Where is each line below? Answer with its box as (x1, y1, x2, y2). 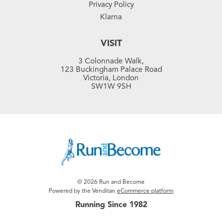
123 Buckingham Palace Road (60, 64, 162, 74)
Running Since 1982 (75, 199, 147, 210)
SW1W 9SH (91, 81, 131, 91)
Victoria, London (83, 73, 139, 83)
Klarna (100, 12, 122, 22)
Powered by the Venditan (49, 186, 117, 194)
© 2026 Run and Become (77, 177, 145, 185)
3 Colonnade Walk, (78, 56, 144, 66)
